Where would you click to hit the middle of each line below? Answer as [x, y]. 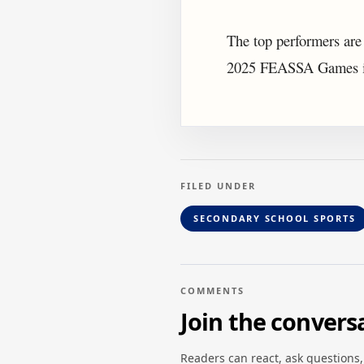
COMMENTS [212, 290]
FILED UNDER [218, 185]
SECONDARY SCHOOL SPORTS [275, 218]
